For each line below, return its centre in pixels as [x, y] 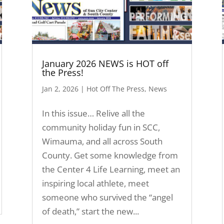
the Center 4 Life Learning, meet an [111, 169]
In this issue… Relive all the [93, 113]
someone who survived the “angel [107, 197]
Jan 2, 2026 [60, 88]
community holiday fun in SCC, [101, 127]
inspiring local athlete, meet [95, 183]
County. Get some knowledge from [110, 155]
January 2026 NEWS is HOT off [105, 63]
